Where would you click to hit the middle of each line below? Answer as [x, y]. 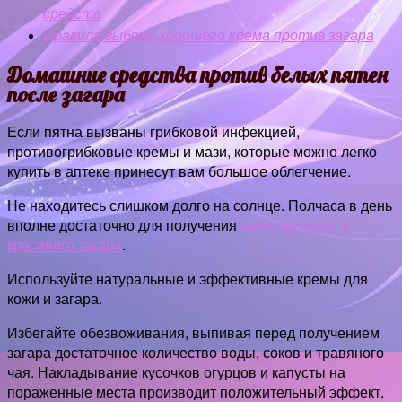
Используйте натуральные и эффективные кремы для [188, 279]
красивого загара [65, 245]
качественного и [295, 225]
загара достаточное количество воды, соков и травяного [196, 352]
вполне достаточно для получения [124, 225]
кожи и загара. [55, 298]
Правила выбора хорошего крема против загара [209, 36]
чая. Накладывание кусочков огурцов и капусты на [176, 372]
